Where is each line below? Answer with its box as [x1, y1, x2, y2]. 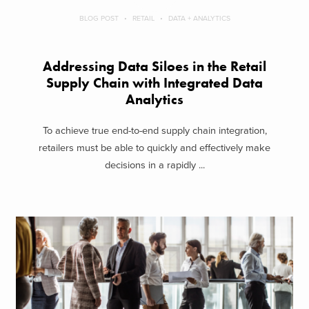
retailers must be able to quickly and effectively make [39, 141, 270, 154]
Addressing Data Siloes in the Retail [43, 58, 266, 76]
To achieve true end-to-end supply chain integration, [42, 124, 267, 137]
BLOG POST [79, 14, 119, 23]
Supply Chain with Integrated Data [46, 74, 263, 92]
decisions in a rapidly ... [104, 159, 205, 171]
